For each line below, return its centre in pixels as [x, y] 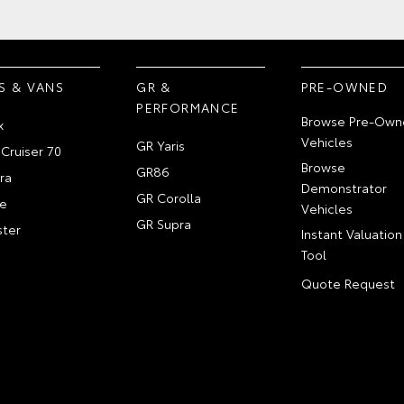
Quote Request [348, 283]
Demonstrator [344, 187]
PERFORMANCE [188, 107]
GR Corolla [169, 197]
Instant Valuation [351, 233]
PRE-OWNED [344, 86]
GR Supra [164, 223]
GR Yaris [161, 145]
